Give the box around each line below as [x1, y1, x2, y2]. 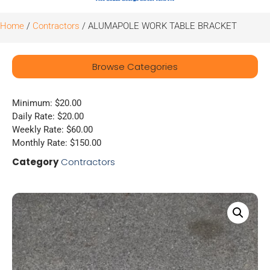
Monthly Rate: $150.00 [12, 137, 101, 148]
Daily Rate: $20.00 [12, 111, 84, 122]
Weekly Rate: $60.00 [12, 124, 93, 135]
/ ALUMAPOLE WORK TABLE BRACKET [80, 20, 237, 31]
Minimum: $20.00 [12, 98, 81, 108]
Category [12, 155, 58, 168]
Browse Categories [92, 60, 178, 73]
